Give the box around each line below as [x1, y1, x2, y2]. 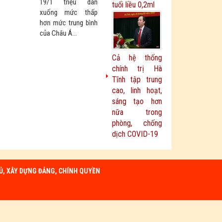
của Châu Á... [40, 29, 77, 38]
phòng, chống [111, 118, 162, 128]
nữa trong [111, 108, 162, 117]
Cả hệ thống [111, 53, 162, 62]
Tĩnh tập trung [111, 75, 162, 84]
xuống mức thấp [40, 8, 98, 17]
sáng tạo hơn [111, 97, 162, 106]
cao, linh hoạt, [111, 86, 162, 95]
